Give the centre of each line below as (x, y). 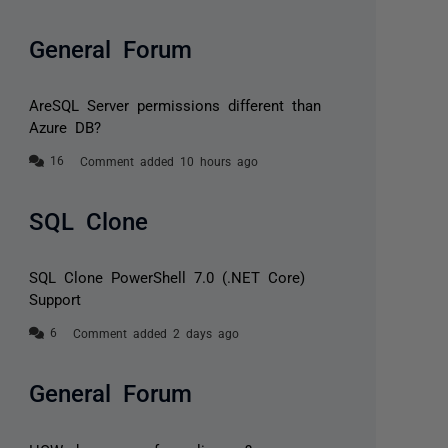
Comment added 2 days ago (156, 333)
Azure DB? (65, 127)
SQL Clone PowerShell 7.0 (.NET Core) (167, 277)
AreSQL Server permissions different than (175, 105)
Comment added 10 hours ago (169, 161)
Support (55, 299)
